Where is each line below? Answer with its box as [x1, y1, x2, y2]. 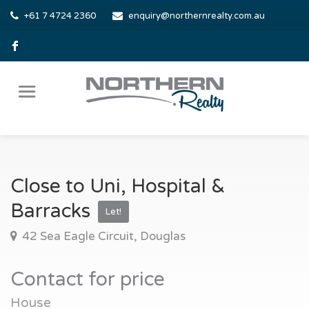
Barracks [10, 199, 95, 223]
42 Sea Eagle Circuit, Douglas [19, 229, 186, 243]
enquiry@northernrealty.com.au [128, 10, 265, 21]
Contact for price [10, 268, 165, 291]
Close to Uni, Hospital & [10, 175, 226, 198]
